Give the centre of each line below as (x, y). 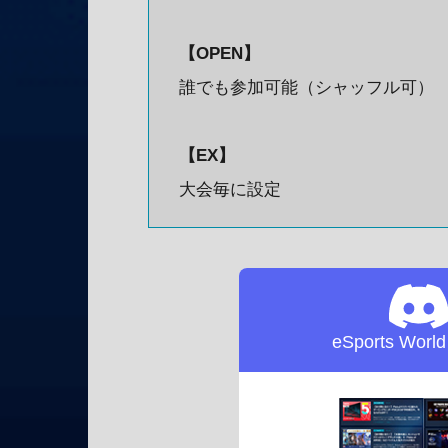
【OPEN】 (219, 54)
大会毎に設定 (230, 190)
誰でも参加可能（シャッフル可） (306, 88)
